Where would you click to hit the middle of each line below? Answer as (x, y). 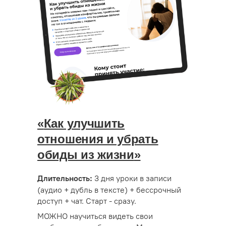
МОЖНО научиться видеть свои (95, 216)
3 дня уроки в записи (132, 178)
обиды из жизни (86, 155)
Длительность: (65, 178)
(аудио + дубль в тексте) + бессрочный (109, 190)
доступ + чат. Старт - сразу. (87, 201)
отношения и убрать (98, 139)
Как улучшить (84, 123)
